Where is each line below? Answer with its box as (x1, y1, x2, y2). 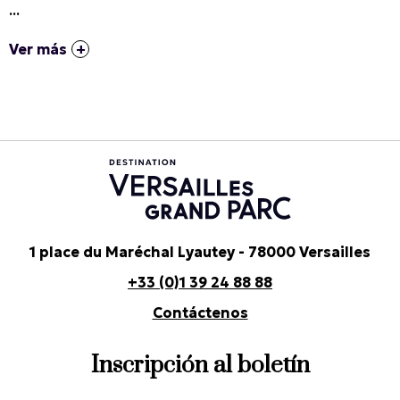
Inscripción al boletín (90, 350, 310, 380)
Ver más (9, 39, 67, 58)
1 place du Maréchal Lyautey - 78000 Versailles (29, 242, 371, 261)
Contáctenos (152, 303, 248, 321)
